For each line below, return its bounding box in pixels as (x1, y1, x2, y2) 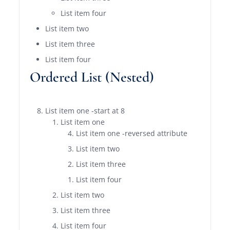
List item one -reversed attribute (76, 128, 188, 138)
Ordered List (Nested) (30, 68, 155, 86)
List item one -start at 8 (45, 106, 125, 116)
